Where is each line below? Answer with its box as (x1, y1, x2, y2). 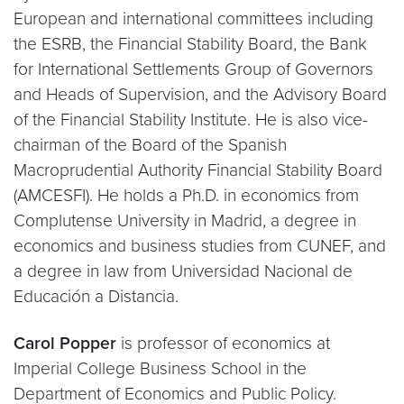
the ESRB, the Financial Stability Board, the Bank (14, 33, 367, 54)
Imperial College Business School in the (14, 358, 307, 379)
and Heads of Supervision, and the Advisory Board (14, 84, 387, 105)
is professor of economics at (116, 333, 330, 353)
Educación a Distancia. (14, 286, 179, 307)
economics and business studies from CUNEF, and (14, 235, 386, 256)
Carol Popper (14, 333, 116, 353)
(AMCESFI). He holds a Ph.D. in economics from (14, 185, 359, 206)
